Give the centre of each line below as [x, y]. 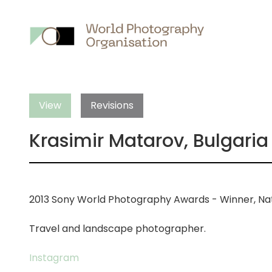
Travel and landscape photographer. [117, 229]
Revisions [112, 105]
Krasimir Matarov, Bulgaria [149, 141]
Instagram [54, 258]
